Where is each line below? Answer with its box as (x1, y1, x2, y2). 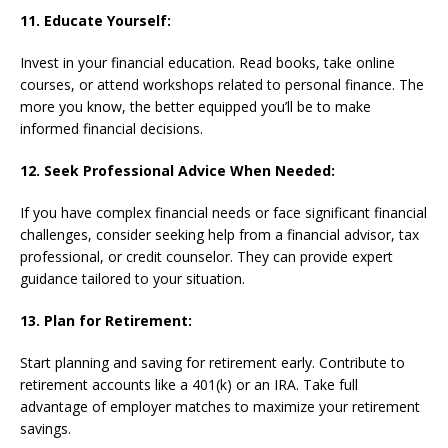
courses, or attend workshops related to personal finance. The (20, 74, 424, 94)
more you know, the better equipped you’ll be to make (20, 96, 371, 116)
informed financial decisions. (20, 118, 203, 138)
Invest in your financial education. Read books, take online (20, 52, 395, 72)
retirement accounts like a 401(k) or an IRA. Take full (20, 374, 358, 394)
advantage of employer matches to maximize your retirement (20, 396, 420, 416)
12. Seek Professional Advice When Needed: (20, 160, 335, 180)
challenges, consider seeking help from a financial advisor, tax (20, 224, 419, 244)
